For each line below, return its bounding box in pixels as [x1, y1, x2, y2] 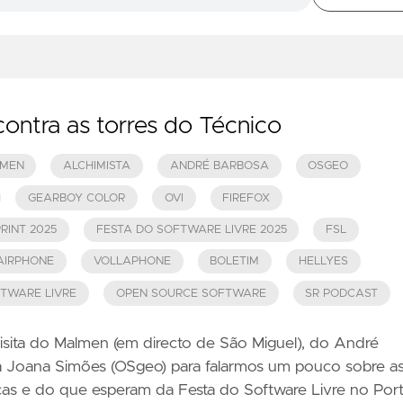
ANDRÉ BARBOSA [169, 160, 269, 173]
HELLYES [298, 255, 348, 268]
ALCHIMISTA [63, 160, 131, 173]
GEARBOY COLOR [28, 192, 126, 204]
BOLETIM [210, 255, 260, 268]
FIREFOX [222, 192, 271, 204]
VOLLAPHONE [93, 255, 171, 268]
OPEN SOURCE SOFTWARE [115, 287, 266, 300]
